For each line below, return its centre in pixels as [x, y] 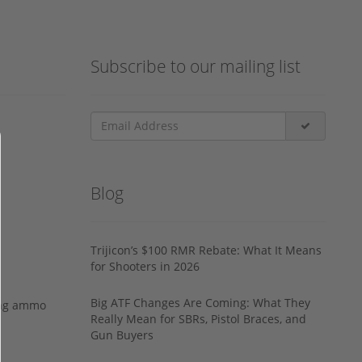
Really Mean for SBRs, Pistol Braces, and [198, 318]
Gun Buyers [122, 335]
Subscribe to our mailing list [196, 66]
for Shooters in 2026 [145, 266]
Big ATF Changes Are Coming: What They [200, 302]
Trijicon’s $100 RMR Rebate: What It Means [206, 250]
